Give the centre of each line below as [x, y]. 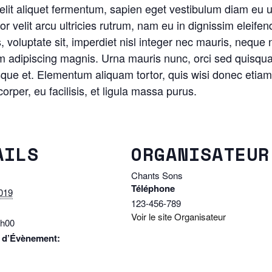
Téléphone [153, 188]
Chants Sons [157, 175]
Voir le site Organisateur [178, 216]
